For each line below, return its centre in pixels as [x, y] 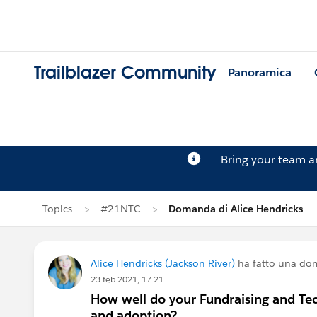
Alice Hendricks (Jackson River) [163, 263]
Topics [57, 209]
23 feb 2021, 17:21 [127, 279]
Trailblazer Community [125, 73]
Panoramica [260, 73]
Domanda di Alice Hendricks [236, 209]
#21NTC [120, 209]
